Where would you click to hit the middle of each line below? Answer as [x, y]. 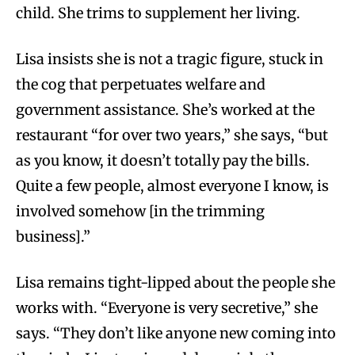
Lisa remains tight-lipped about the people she [176, 283]
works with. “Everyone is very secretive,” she [167, 308]
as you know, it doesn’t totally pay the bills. [163, 161]
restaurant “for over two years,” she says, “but [172, 136]
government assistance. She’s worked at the [165, 110]
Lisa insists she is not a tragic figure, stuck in [170, 59]
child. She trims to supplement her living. [158, 13]
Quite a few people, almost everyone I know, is [172, 186]
